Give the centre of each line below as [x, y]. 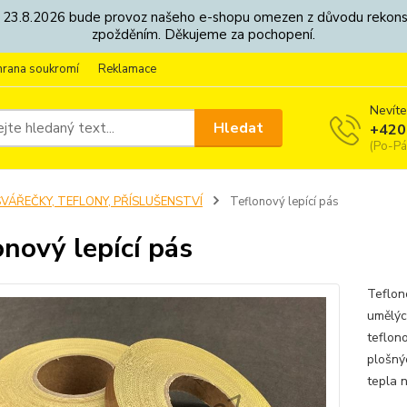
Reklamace [127, 69]
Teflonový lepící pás [283, 202]
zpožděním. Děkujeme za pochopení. [203, 35]
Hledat [239, 128]
